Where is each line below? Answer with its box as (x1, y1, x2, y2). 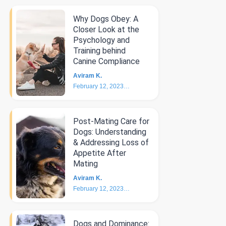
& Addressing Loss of (73, 138, 149, 147)
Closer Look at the (73, 25, 139, 34)
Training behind (73, 46, 126, 55)
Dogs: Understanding (73, 127, 146, 137)
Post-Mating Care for (73, 117, 149, 126)
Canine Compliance (73, 56, 140, 66)
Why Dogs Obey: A (73, 14, 138, 24)
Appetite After (73, 148, 126, 158)
